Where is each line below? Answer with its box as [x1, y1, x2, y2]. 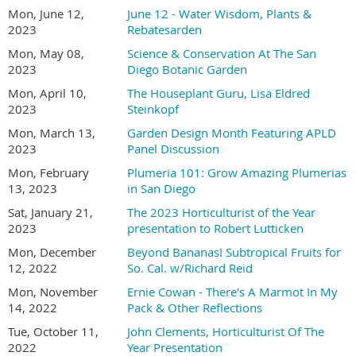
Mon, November [8, 284, 98, 300]
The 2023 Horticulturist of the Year [127, 204, 315, 220]
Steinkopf [127, 101, 179, 117]
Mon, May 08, [8, 45, 84, 61]
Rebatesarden [127, 21, 202, 37]
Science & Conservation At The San [127, 45, 316, 61]
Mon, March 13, [8, 125, 95, 141]
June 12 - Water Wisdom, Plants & [127, 6, 311, 21]
